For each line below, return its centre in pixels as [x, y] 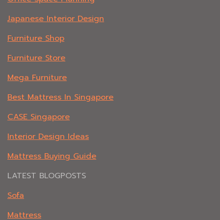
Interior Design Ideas [48, 137]
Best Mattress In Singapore [60, 97]
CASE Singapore [39, 117]
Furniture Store [36, 58]
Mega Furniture [37, 78]
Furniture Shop [36, 39]
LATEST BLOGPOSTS [47, 176]
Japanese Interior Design [56, 19]
